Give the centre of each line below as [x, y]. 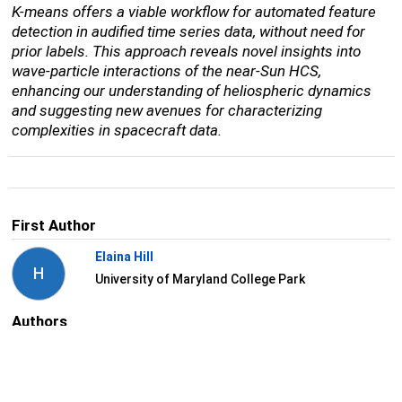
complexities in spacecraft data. [116, 131]
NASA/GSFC [130, 376]
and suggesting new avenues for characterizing [166, 111]
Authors [39, 321]
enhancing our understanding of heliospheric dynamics [191, 91]
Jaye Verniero [136, 352]
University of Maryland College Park [200, 280]
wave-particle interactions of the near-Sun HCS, [166, 71]
